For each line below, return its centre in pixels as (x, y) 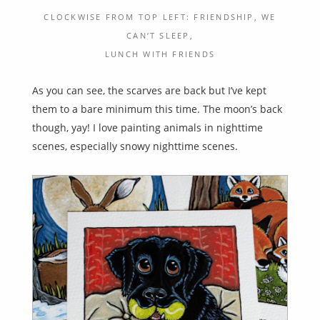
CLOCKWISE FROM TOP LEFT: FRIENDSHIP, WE (160, 16)
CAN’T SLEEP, (160, 35)
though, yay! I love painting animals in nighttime (147, 127)
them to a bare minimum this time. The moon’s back (157, 109)
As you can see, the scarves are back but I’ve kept (149, 90)
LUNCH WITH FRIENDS (160, 54)
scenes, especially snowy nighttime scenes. (135, 146)
